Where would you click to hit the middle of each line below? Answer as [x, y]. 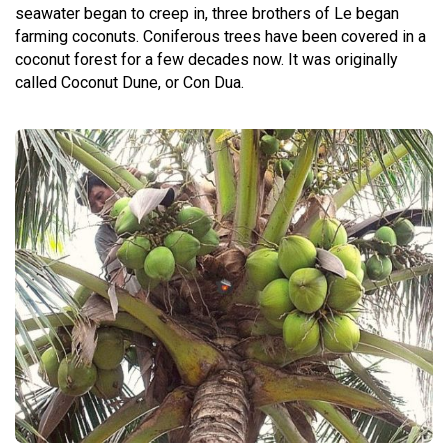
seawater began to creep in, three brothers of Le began [207, 13]
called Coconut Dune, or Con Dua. [129, 82]
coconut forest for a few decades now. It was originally [206, 59]
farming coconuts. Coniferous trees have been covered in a [220, 36]
